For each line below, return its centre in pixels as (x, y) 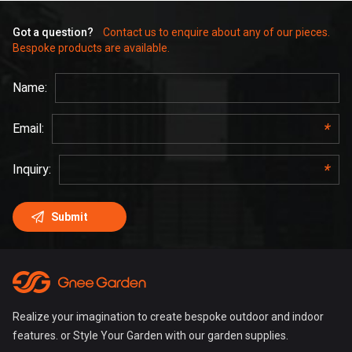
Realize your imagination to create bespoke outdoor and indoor (168, 317)
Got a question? (53, 32)
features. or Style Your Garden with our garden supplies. (150, 336)
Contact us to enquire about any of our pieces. (216, 32)
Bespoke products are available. (91, 48)
